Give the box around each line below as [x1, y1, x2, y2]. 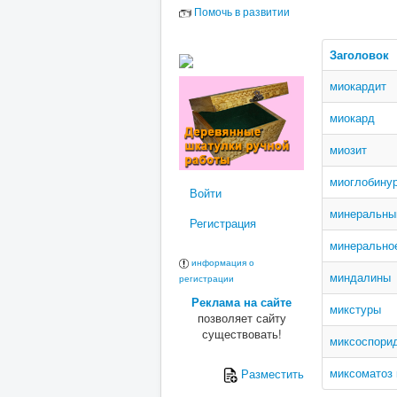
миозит [330, 141, 367, 158]
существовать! [201, 324, 282, 342]
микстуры [330, 300, 381, 317]
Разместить [237, 364, 304, 382]
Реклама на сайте [191, 292, 292, 310]
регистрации [179, 271, 234, 284]
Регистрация [190, 214, 256, 231]
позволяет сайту [197, 308, 286, 326]
